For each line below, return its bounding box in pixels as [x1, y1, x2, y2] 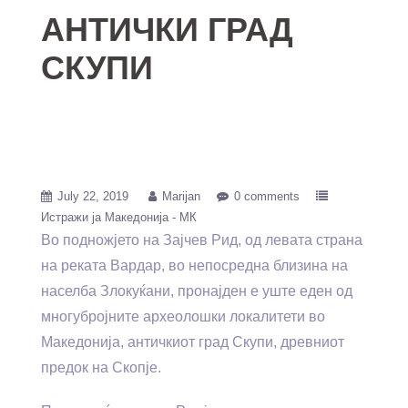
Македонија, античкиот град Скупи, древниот [41, 334, 344, 350]
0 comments [234, 189, 300, 203]
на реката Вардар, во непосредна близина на [41, 258, 348, 273]
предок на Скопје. [41, 360, 161, 375]
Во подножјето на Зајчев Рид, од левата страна [41, 232, 362, 248]
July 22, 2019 [57, 189, 128, 203]
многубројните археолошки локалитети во [41, 309, 325, 324]
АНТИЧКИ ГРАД [41, 11, 293, 48]
